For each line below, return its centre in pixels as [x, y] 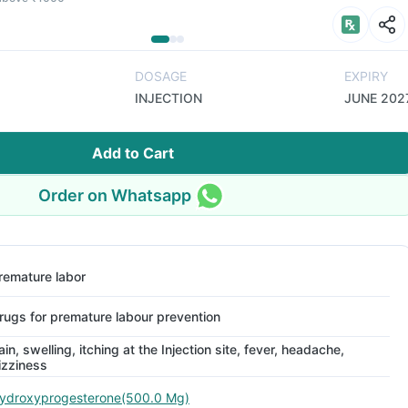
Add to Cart [133, 153]
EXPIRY [366, 76]
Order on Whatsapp [115, 195]
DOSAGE [160, 76]
